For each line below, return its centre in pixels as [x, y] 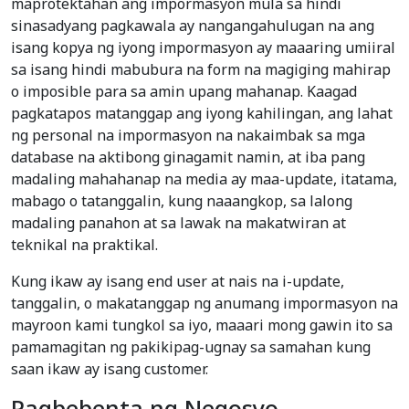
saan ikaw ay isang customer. [110, 369]
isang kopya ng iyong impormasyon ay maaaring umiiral [203, 48]
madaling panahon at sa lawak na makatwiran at [178, 223]
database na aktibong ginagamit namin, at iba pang [188, 157]
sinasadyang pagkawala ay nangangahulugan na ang [193, 26]
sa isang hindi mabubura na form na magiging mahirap [201, 70]
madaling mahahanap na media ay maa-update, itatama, [204, 179]
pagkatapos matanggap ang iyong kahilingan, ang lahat [202, 114]
